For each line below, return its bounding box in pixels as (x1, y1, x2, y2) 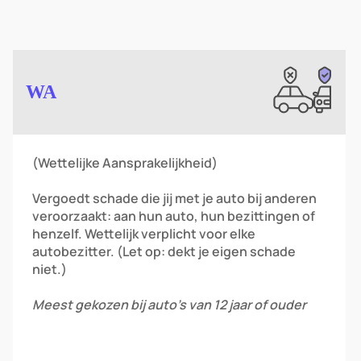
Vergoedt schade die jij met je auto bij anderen (32, 189, 317, 207)
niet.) (32, 260, 67, 278)
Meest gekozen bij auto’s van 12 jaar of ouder (32, 296, 306, 313)
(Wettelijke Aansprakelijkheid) (32, 154, 218, 172)
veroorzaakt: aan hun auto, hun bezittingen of (32, 207, 315, 225)
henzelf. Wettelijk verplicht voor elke (32, 225, 255, 243)
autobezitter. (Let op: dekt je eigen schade (32, 243, 296, 260)
